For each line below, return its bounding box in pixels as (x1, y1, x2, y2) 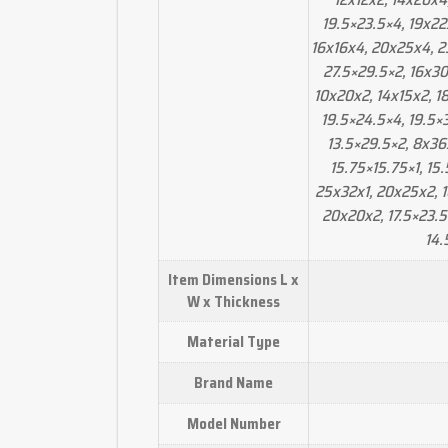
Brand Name (194, 370, 273, 395)
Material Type (187, 329, 280, 354)
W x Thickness (187, 289, 280, 314)
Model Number (186, 411, 281, 436)
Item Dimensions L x (168, 267, 299, 292)
